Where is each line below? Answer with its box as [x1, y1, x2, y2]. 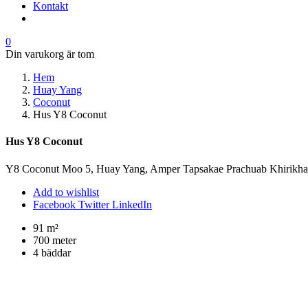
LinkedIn [112, 198, 152, 210]
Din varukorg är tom [5, 48, 94, 60]
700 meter [33, 234, 76, 246]
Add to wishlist [33, 186, 99, 198]
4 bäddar [33, 246, 71, 258]
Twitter [78, 198, 112, 210]
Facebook [33, 198, 78, 210]
